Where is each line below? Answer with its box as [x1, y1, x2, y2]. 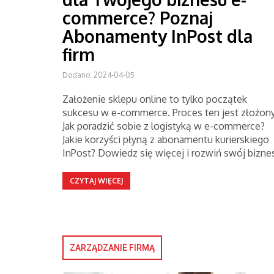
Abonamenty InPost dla [62, 25, 253, 47]
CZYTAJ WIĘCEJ [70, 176, 123, 185]
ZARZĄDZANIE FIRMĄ [70, 243, 155, 253]
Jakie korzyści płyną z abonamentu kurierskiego [62, 133, 269, 146]
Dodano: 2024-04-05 [62, 70, 135, 80]
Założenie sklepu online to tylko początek [62, 93, 247, 105]
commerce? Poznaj [62, 7, 213, 29]
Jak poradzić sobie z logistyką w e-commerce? [62, 120, 265, 132]
